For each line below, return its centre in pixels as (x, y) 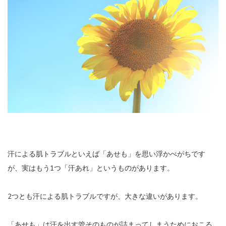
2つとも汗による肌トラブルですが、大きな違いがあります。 (105, 196)
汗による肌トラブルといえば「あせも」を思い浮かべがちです (106, 154)
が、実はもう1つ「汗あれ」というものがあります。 (91, 168)
